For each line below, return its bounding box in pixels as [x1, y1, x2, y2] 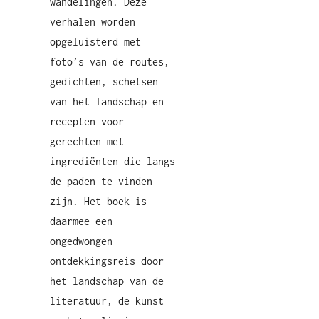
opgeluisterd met [50, 36, 141, 48]
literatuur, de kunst [50, 295, 164, 307]
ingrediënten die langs [50, 155, 175, 167]
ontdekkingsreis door [50, 255, 164, 267]
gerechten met [50, 135, 124, 147]
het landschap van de [50, 275, 164, 287]
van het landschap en [50, 95, 164, 108]
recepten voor [50, 115, 124, 127]
